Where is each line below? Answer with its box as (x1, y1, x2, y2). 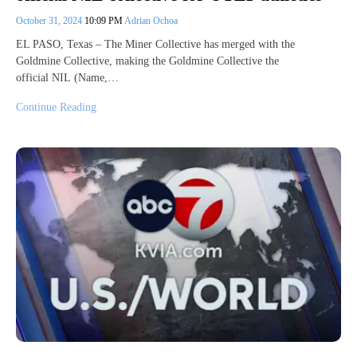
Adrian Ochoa (124, 14, 178, 26)
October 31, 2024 (16, 14, 84, 26)
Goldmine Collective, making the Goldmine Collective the (16, 54, 279, 67)
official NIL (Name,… (16, 71, 119, 84)
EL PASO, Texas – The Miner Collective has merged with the (16, 37, 295, 50)
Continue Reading (16, 100, 96, 113)
